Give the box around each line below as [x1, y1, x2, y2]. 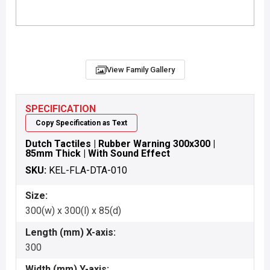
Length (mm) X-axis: [25, 227, 116, 238]
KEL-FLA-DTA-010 [49, 165, 127, 176]
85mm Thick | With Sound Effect [25, 148, 170, 159]
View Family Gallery [106, 65, 175, 74]
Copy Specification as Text [36, 119, 127, 127]
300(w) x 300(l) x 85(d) [25, 205, 121, 216]
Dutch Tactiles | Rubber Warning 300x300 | [25, 138, 215, 149]
